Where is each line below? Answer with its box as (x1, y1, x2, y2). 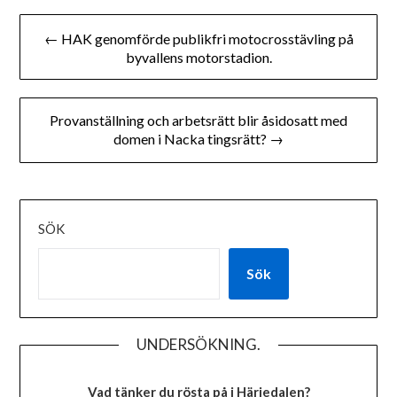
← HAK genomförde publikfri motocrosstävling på (43, 30, 354, 48)
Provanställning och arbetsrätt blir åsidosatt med (50, 112, 347, 129)
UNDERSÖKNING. (136, 335, 261, 354)
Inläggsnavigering (19, 9, 189, 35)
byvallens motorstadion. (125, 49, 272, 66)
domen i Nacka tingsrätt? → (113, 130, 284, 148)
